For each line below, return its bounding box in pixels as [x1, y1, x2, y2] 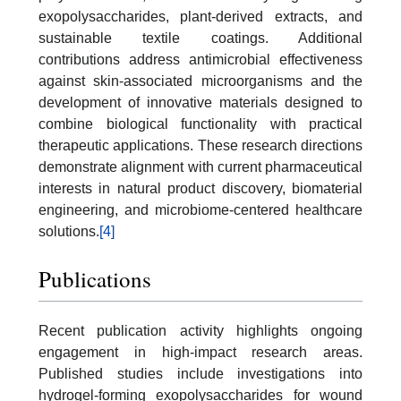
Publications [38, 264, 151, 294]
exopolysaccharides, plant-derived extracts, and [38, 8, 363, 24]
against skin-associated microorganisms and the [38, 73, 363, 89]
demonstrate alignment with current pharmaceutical [38, 158, 363, 175]
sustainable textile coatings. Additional [38, 30, 363, 46]
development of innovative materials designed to [38, 94, 363, 110]
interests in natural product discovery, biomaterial [38, 180, 363, 196]
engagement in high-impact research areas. [38, 345, 363, 361]
